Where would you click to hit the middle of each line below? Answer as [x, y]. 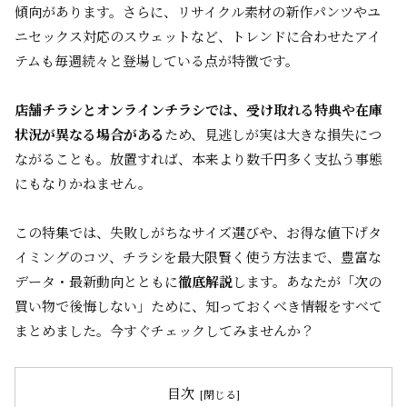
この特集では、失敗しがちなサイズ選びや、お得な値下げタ [198, 232]
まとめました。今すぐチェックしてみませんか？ [164, 330]
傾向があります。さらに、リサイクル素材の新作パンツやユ [198, 11]
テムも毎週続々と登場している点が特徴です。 [157, 60]
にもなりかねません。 [83, 183]
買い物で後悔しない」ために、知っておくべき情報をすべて [199, 306]
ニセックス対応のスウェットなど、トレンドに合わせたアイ [198, 36]
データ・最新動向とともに [96, 281]
